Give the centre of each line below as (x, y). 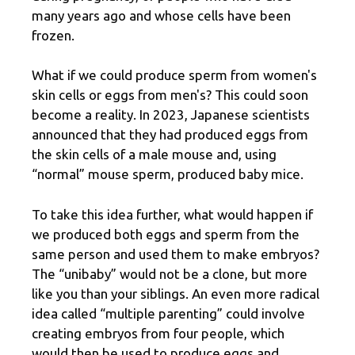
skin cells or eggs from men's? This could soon (170, 95)
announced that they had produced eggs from (170, 135)
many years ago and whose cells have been (161, 15)
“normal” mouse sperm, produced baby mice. (168, 174)
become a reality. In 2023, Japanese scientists (171, 115)
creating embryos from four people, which (158, 333)
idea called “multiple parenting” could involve (168, 313)
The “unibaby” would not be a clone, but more (170, 273)
